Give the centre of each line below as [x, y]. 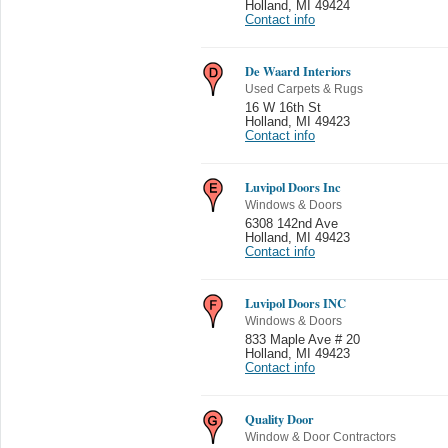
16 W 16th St [283, 108]
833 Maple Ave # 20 [302, 340]
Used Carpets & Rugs [304, 89]
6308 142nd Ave [291, 224]
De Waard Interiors [298, 71]
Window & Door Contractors [320, 437]
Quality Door [279, 419]
